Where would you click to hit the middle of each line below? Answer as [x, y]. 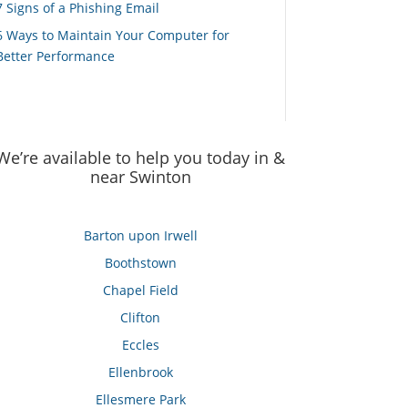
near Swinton [140, 176]
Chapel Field [140, 291]
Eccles [140, 345]
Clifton [141, 318]
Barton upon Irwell [140, 236]
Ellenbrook [140, 372]
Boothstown [140, 263]
